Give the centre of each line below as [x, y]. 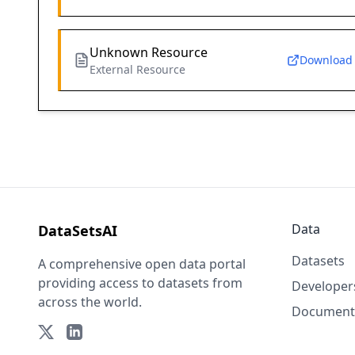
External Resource [137, 70]
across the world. [90, 302]
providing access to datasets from [140, 283]
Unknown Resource [149, 53]
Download [326, 60]
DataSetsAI [78, 231]
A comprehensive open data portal [142, 264]
